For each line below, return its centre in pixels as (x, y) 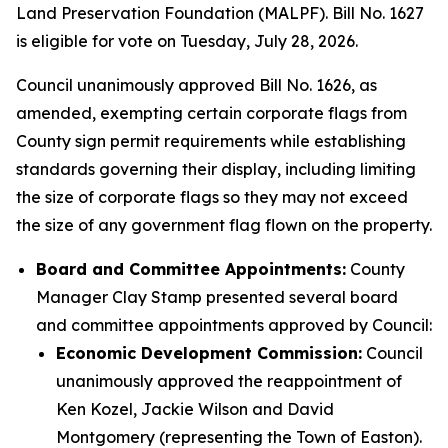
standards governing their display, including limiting (216, 169)
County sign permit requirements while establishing (211, 141)
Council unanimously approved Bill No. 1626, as (196, 85)
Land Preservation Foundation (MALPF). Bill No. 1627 (220, 13)
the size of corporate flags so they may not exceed (212, 197)
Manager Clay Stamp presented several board (217, 297)
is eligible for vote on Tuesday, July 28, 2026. (187, 41)
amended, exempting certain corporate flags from (211, 113)
